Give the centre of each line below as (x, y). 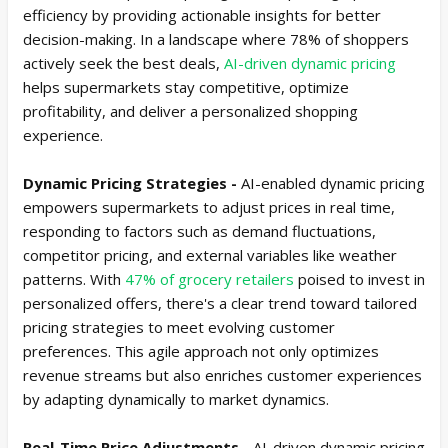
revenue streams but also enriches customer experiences (222, 374)
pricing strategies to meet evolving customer (179, 326)
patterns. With (74, 278)
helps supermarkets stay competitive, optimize (186, 86)
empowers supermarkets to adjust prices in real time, (209, 206)
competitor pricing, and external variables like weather (210, 254)
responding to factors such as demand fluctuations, (199, 230)
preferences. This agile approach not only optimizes (201, 350)
